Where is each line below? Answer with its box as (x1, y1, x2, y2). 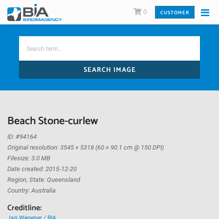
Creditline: (7, 201, 42, 215)
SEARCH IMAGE (83, 65, 136, 76)
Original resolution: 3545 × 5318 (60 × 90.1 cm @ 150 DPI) (7, 144, 164, 151)
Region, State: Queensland (7, 176, 80, 183)
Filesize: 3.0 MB (7, 154, 50, 162)
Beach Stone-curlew (7, 112, 98, 130)
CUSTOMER (160, 8, 189, 17)
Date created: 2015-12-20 (7, 165, 77, 173)
